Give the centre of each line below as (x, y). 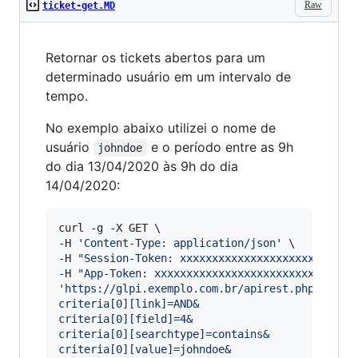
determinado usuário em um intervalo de (168, 77)
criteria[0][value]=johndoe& (145, 349)
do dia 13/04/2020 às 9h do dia (142, 166)
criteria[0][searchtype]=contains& (164, 334)
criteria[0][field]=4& (125, 319)
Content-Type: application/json (180, 243)
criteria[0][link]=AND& (129, 304)
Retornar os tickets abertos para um (155, 58)
